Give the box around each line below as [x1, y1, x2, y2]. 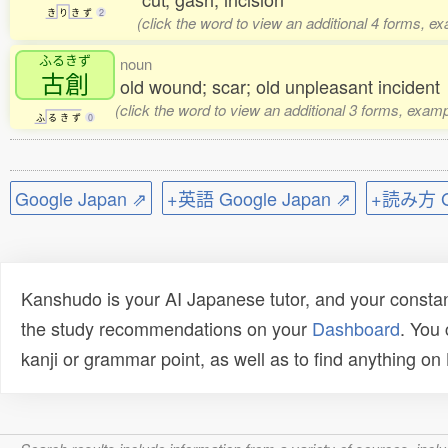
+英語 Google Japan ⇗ [167, 185, 351, 211]
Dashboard [312, 315, 400, 341]
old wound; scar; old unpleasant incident [120, 73, 440, 99]
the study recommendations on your [21, 315, 312, 341]
